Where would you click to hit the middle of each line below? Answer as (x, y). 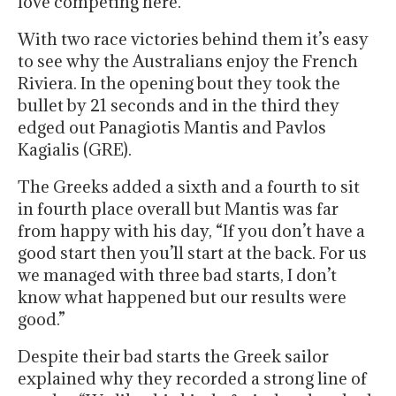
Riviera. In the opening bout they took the (179, 84)
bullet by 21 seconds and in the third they (179, 106)
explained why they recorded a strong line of (192, 379)
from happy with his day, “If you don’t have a (191, 231)
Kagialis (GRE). (75, 150)
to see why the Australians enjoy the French (188, 61)
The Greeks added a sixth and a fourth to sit (189, 187)
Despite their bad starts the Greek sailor (173, 357)
